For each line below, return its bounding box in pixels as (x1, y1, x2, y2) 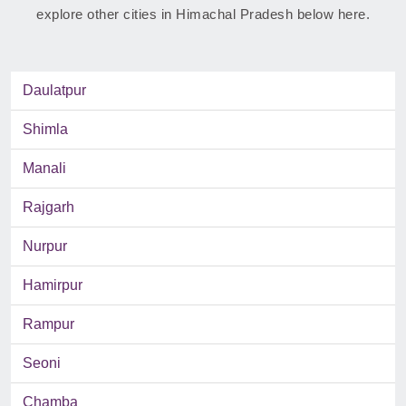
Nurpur (23, 238, 67, 255)
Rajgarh (23, 199, 74, 216)
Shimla (23, 121, 68, 138)
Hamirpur (23, 277, 82, 294)
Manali (23, 160, 66, 177)
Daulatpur (23, 82, 86, 99)
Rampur (23, 316, 74, 333)
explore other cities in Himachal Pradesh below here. (36, 6, 370, 23)
